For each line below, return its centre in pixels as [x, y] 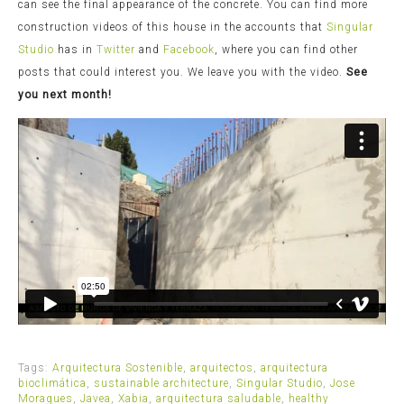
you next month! [65, 94]
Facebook [187, 49]
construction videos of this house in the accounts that [172, 27]
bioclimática [52, 383]
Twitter [116, 49]
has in [77, 49]
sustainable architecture [161, 383]
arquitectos [222, 367]
